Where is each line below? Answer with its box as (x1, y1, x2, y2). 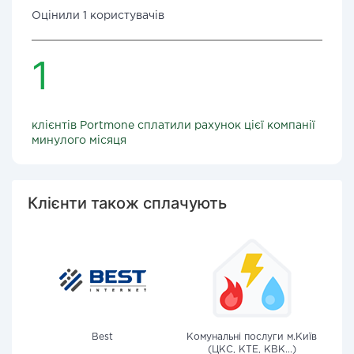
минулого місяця (32, 136, 126, 145)
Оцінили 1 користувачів (32, 11, 164, 21)
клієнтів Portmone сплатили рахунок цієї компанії (32, 121, 315, 130)
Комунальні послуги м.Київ (186, 333, 317, 341)
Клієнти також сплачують (28, 194, 227, 213)
